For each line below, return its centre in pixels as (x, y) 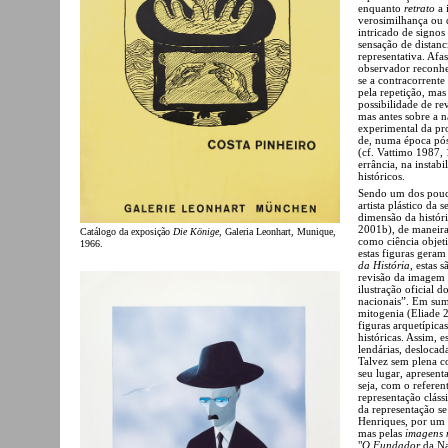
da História (384, 264)
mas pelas (381, 432)
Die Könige (196, 231)
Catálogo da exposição (126, 231)
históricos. (381, 175)
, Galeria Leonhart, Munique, (277, 231)
